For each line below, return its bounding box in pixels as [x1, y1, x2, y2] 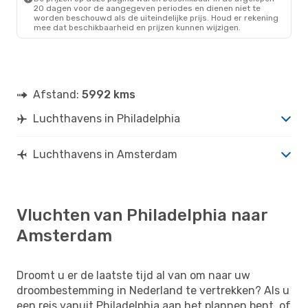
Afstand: [33, 87, 82, 101]
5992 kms [82, 87, 135, 101]
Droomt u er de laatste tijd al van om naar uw [16, 268, 250, 282]
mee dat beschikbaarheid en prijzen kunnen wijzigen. [34, 22, 241, 32]
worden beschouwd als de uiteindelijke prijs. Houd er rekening [34, 12, 278, 23]
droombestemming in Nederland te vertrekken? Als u [16, 283, 289, 297]
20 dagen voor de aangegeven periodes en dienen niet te [34, 3, 261, 13]
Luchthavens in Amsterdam [33, 147, 177, 161]
